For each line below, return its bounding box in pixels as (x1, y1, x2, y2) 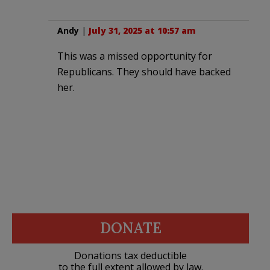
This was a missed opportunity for (57, 49, 212, 63)
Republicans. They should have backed (57, 65, 231, 79)
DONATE (99, 219, 162, 238)
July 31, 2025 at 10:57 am (89, 25, 196, 37)
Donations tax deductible (74, 249, 187, 263)
